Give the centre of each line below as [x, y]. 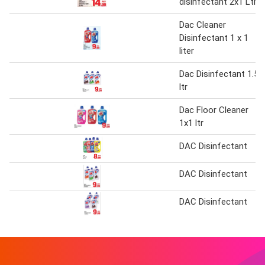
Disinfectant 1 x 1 [214, 38]
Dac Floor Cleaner [214, 110]
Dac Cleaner [203, 25]
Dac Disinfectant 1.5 [219, 74]
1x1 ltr [191, 123]
